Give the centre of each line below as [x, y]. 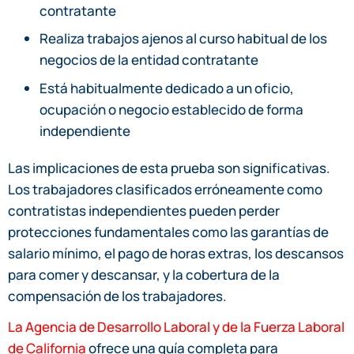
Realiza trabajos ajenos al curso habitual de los [183, 39]
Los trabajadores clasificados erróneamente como [165, 190]
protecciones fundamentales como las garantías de [168, 232]
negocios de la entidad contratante [149, 60]
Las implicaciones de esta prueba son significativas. [169, 168]
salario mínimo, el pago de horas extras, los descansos [176, 254]
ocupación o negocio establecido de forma [171, 109]
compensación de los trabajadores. [117, 296]
